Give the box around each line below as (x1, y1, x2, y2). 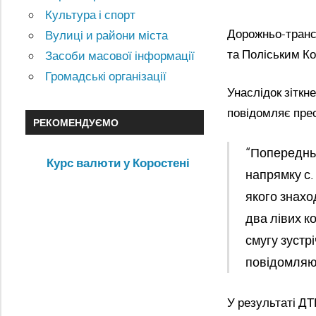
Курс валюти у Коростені (47, 155, 190, 171)
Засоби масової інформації (45, 48, 195, 63)
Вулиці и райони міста (45, 28, 169, 43)
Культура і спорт (45, 7, 136, 23)
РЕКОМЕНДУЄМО (32, 116, 119, 128)
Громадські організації (45, 68, 167, 84)
